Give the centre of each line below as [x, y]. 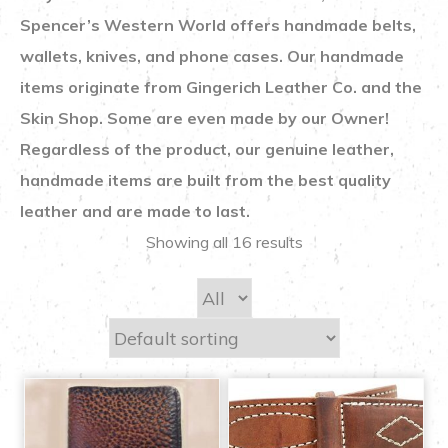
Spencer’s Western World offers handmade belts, [218, 25]
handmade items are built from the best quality [205, 180]
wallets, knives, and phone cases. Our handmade [212, 56]
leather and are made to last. [137, 211]
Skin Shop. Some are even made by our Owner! [204, 118]
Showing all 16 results [224, 242]
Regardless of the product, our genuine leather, [207, 149]
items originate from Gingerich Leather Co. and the [221, 87]
